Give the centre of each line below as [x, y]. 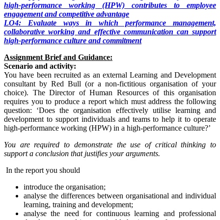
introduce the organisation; [65, 187]
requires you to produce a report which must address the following [110, 102]
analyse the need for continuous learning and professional [120, 214]
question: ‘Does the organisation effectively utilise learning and [110, 110]
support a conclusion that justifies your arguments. [82, 154]
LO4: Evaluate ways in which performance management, [110, 23]
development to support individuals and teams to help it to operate [110, 119]
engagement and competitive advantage [67, 14]
